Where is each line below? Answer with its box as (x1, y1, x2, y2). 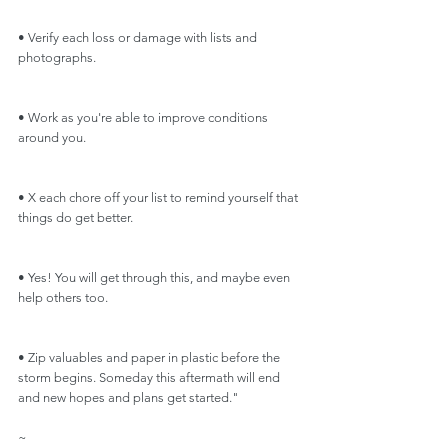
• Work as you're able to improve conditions (18, 110, 271, 125)
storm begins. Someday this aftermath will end (18, 370, 283, 385)
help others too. (18, 290, 108, 305)
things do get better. (18, 210, 133, 225)
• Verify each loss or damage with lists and (18, 30, 260, 45)
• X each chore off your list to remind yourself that (18, 190, 301, 205)
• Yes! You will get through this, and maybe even (18, 270, 293, 285)
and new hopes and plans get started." (18, 390, 239, 405)
